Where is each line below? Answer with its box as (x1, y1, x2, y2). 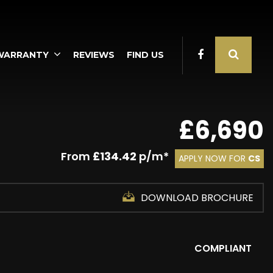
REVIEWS (73, 49, 115, 60)
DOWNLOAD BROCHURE (141, 191, 253, 205)
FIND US (127, 49, 164, 60)
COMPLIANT (194, 241, 252, 255)
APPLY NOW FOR (179, 152, 248, 165)
